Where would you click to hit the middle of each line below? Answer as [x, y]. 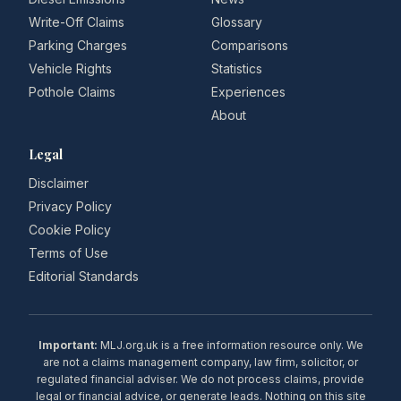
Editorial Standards [84, 276]
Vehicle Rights [70, 68]
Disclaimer [59, 183]
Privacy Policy [70, 206]
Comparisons [250, 45]
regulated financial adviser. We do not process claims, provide [200, 379]
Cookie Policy [70, 230]
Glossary [237, 22]
